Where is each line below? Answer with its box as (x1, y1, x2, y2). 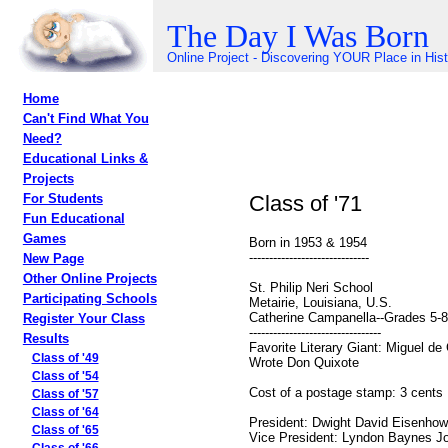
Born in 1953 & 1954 (248, 234, 367, 250)
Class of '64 (31, 406, 99, 418)
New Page (22, 251, 84, 266)
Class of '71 (248, 190, 362, 216)
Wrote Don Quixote (248, 354, 359, 370)
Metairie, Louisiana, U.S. (248, 294, 392, 310)
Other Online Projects (22, 271, 157, 286)
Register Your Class (22, 311, 145, 326)
